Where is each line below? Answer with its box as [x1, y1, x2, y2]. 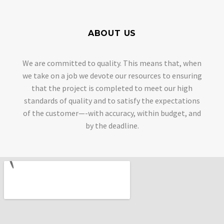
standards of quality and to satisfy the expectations [24, 95, 200, 105]
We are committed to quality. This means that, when [22, 57, 201, 68]
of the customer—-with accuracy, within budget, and [23, 107, 201, 118]
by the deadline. [85, 120, 139, 130]
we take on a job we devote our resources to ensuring [22, 70, 202, 80]
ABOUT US [87, 28, 136, 38]
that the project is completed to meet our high [31, 82, 192, 93]
